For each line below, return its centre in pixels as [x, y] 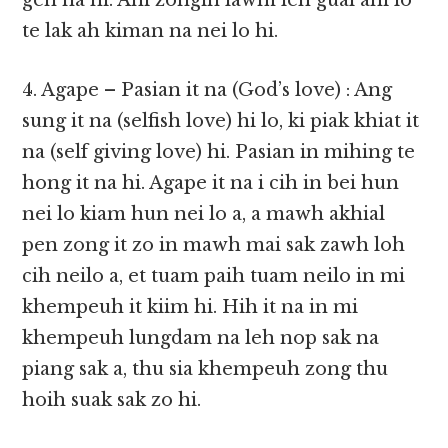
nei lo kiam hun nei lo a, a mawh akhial [204, 214]
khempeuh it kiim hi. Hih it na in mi [190, 307]
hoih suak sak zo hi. [112, 400]
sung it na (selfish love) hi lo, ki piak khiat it [221, 121]
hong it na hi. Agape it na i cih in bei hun [211, 183]
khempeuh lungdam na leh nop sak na [201, 338]
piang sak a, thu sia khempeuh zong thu [205, 369]
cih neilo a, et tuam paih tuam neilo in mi [214, 276]
